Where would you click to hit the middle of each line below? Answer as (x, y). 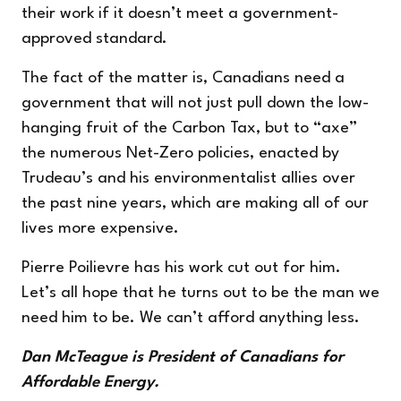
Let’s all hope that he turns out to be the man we (200, 293)
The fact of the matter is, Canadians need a (183, 78)
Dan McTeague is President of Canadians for (183, 357)
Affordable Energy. (90, 382)
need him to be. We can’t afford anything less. (191, 318)
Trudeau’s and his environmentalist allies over (188, 178)
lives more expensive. (100, 228)
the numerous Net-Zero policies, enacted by (180, 153)
